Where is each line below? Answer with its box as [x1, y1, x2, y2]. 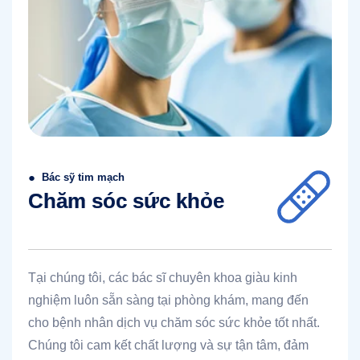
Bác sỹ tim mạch [42, 171, 125, 184]
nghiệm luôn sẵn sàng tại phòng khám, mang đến [28, 293, 309, 308]
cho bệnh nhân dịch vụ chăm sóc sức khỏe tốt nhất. [28, 316, 320, 330]
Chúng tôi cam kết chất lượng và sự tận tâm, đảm [28, 338, 309, 353]
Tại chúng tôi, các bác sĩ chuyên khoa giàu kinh [28, 271, 297, 285]
